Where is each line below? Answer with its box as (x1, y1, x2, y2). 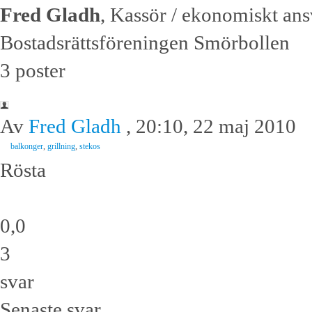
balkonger (10, 141, 43, 152)
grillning (47, 141, 75, 152)
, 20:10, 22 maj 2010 (121, 115, 296, 138)
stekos (79, 141, 100, 152)
